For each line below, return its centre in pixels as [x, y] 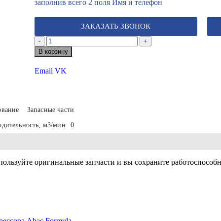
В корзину [53, 51]
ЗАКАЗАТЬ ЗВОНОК [116, 26]
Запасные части [50, 110]
